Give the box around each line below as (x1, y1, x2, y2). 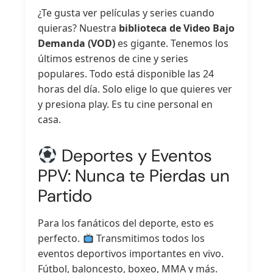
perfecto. (38, 232, 83, 246)
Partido (38, 185, 93, 208)
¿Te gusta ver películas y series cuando (38, 6, 215, 20)
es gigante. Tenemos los (115, 37, 229, 51)
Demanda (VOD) (38, 37, 116, 51)
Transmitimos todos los (93, 232, 205, 246)
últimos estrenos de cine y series (38, 52, 189, 66)
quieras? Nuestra (38, 21, 119, 35)
